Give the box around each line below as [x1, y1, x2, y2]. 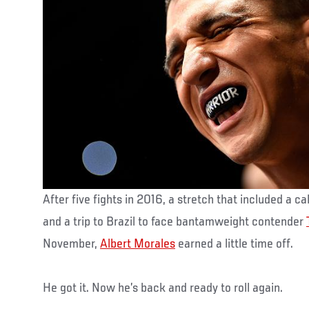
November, [43, 237, 100, 252]
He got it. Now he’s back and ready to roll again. [43, 281, 283, 296]
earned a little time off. [175, 237, 293, 252]
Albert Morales [100, 237, 175, 252]
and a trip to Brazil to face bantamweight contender [43, 215, 306, 230]
